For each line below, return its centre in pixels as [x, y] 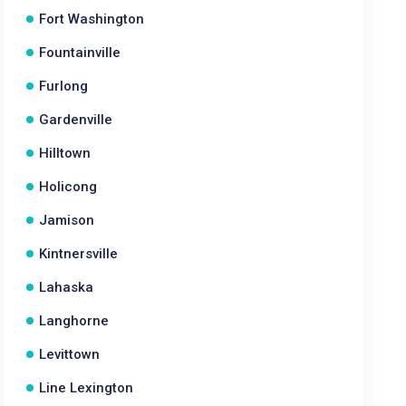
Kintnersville [79, 254]
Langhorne [74, 321]
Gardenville [76, 120]
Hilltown [65, 153]
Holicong [68, 187]
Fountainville [80, 53]
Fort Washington [92, 19]
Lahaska [67, 287]
